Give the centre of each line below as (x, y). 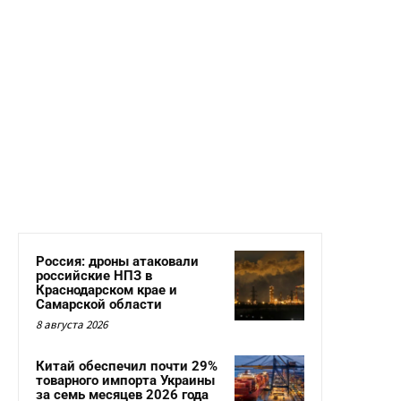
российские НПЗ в (94, 276)
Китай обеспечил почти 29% (127, 367)
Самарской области (99, 305)
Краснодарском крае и (107, 290)
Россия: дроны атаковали (117, 262)
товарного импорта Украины (125, 381)
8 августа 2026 (72, 325)
